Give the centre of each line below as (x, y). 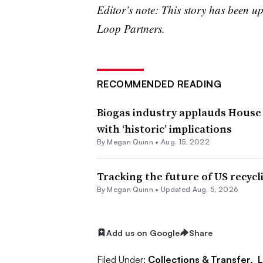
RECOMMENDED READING (159, 84)
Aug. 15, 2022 (185, 141)
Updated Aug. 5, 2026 (199, 189)
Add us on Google (143, 232)
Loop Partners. (131, 28)
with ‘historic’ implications (164, 129)
